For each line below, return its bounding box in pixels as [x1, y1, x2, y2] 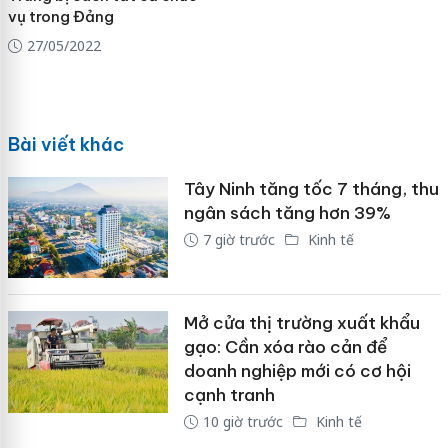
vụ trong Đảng [7, 7, 114, 27]
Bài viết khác [7, 132, 124, 156]
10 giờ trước [202, 412, 283, 432]
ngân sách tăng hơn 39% [183, 201, 391, 224]
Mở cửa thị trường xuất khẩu [183, 312, 420, 335]
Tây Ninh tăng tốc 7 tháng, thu [183, 177, 439, 200]
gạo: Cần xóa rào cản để [183, 336, 387, 359]
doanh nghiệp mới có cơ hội [183, 360, 411, 383]
